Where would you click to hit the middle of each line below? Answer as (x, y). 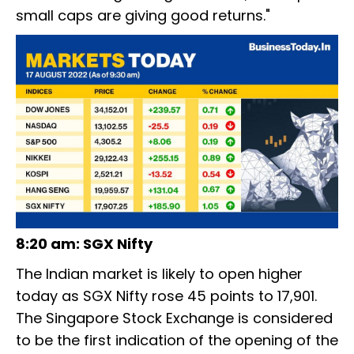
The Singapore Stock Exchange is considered (174, 318)
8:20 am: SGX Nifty (84, 244)
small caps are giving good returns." (143, 15)
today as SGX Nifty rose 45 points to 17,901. (166, 296)
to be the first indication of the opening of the (177, 341)
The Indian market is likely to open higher (159, 274)
